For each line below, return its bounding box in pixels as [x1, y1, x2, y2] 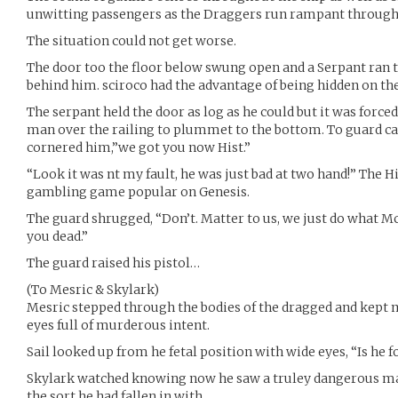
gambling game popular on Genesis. [27, 184, 250, 200]
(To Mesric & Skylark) [27, 282, 159, 298]
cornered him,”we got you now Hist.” [27, 139, 251, 155]
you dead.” [27, 228, 88, 244]
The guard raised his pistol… [27, 255, 200, 271]
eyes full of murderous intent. [27, 317, 210, 333]
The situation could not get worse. [27, 33, 236, 49]
